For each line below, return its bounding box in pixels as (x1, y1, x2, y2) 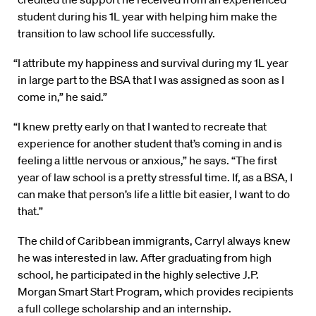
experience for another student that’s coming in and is (18, 136, 282, 151)
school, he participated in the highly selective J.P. (18, 267, 259, 282)
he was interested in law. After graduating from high (18, 250, 272, 265)
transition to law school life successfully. (18, 26, 215, 41)
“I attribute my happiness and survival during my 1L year (13, 56, 289, 71)
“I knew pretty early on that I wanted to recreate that (13, 119, 267, 134)
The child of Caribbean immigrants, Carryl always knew (18, 233, 291, 248)
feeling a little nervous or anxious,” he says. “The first (18, 153, 277, 168)
